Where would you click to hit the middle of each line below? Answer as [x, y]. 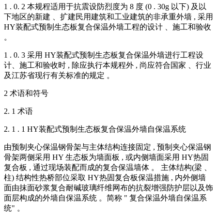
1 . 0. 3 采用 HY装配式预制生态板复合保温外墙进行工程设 [104, 55]
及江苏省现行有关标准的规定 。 [59, 76]
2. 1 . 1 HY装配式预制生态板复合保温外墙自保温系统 [95, 129]
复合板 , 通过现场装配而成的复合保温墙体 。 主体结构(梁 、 [108, 168]
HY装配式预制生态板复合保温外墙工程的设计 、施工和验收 [108, 27]
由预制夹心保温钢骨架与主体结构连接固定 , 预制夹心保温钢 [108, 147]
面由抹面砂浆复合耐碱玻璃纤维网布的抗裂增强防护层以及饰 [108, 188]
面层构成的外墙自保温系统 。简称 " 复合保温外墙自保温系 [105, 198]
